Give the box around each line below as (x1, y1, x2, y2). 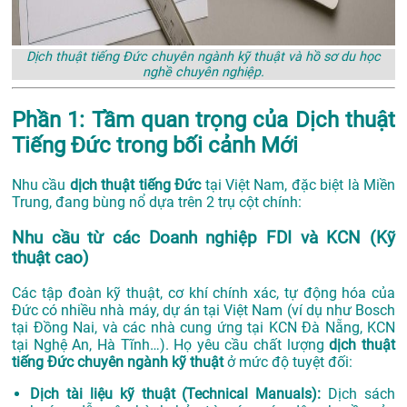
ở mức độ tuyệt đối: (223, 353, 352, 372)
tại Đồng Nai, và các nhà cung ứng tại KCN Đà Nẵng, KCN (12, 319, 395, 337)
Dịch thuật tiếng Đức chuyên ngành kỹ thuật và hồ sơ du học (26, 49, 381, 65)
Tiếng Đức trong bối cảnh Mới (12, 133, 298, 159)
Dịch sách (321, 385, 395, 403)
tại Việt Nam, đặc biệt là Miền (201, 175, 396, 194)
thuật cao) (12, 247, 89, 268)
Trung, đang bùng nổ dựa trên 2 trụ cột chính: (12, 193, 302, 211)
